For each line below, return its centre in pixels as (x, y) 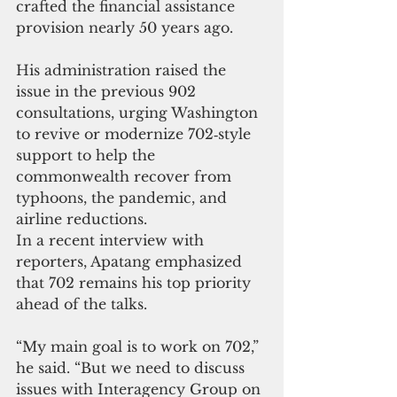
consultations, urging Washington (139, 112)
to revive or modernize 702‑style (136, 133)
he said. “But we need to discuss (132, 367)
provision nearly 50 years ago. (127, 27)
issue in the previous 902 (108, 91)
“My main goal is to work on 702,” (140, 346)
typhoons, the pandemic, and (124, 197)
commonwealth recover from (126, 176)
